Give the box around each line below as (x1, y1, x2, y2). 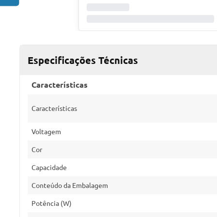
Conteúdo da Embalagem (31, 181, 108, 189)
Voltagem (31, 127, 61, 136)
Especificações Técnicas (28, 54, 138, 66)
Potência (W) (31, 199, 72, 207)
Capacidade (31, 163, 67, 171)
